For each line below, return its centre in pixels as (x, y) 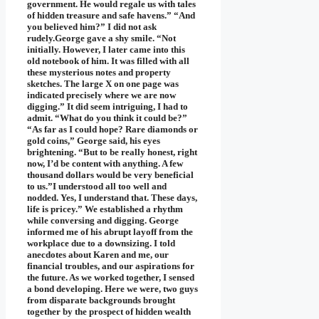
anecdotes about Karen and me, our (98, 255)
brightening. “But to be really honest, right (112, 152)
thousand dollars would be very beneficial (110, 175)
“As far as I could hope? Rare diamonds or (113, 130)
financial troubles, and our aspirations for (111, 266)
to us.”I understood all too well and (97, 187)
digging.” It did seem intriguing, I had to (108, 107)
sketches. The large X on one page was (103, 84)
